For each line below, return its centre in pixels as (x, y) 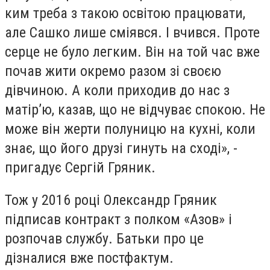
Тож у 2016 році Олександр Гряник (111, 200)
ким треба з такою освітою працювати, (125, 14)
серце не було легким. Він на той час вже (134, 52)
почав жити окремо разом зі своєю (113, 71)
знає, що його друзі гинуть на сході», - (121, 149)
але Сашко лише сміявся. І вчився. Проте (132, 33)
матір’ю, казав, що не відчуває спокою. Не (135, 110)
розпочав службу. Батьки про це (104, 238)
